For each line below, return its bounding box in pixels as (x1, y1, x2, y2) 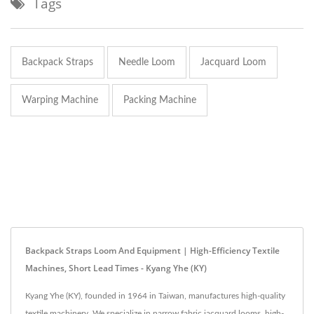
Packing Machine (123, 95, 196, 105)
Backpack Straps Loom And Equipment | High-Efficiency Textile (25, 244, 280, 257)
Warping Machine (22, 95, 98, 105)
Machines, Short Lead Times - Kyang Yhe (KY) (25, 261, 207, 274)
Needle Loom (118, 57, 175, 67)
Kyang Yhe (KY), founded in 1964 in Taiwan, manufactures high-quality (25, 291, 285, 300)
